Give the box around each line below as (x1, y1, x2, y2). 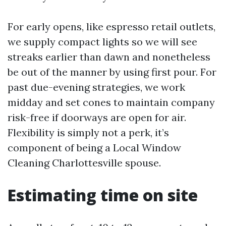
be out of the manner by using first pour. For (8, 66, 216, 78)
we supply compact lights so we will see (8, 35, 197, 48)
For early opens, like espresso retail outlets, (8, 20, 215, 33)
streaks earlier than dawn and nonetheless (8, 50, 210, 63)
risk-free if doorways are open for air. (8, 111, 186, 124)
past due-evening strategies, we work (8, 81, 185, 93)
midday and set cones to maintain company (8, 96, 215, 108)
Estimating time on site (8, 184, 198, 206)
